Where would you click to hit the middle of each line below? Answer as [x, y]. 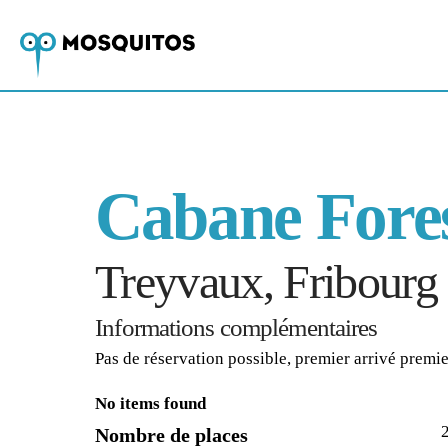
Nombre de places [172, 434]
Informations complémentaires [236, 327]
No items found [151, 403]
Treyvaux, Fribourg [266, 281]
